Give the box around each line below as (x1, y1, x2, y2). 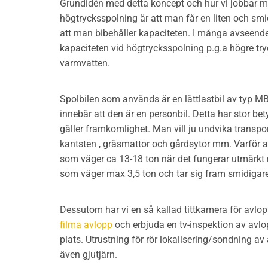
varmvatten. (60, 57, 110, 69)
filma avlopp (60, 219, 112, 230)
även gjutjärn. (60, 249, 117, 260)
